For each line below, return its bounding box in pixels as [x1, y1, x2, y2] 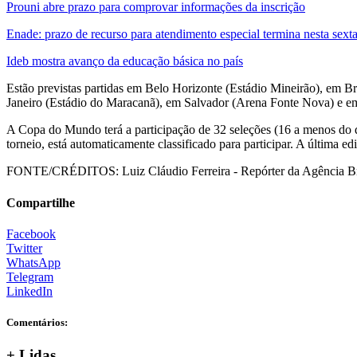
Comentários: [6, 316, 68, 329]
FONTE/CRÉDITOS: [6, 164, 119, 178]
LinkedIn [6, 284, 53, 298]
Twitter [6, 241, 42, 255]
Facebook [6, 227, 56, 241]
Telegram [6, 270, 53, 284]
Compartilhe [6, 195, 75, 210]
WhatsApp [6, 256, 61, 269]
